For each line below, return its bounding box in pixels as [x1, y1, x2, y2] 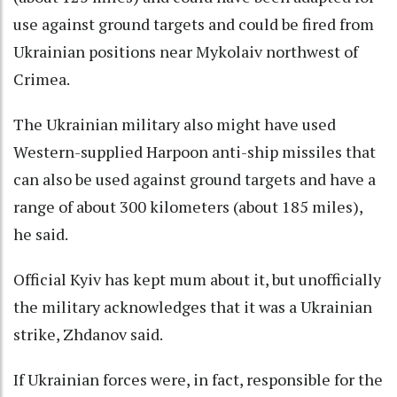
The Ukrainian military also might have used [13, 113, 336, 135]
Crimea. [13, 67, 70, 90]
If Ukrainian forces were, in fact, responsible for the [13, 368, 383, 390]
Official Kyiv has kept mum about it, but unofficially [13, 268, 381, 290]
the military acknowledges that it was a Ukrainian [13, 295, 372, 317]
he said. [13, 222, 68, 245]
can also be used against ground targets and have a [13, 167, 376, 190]
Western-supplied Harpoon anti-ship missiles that [13, 140, 376, 162]
